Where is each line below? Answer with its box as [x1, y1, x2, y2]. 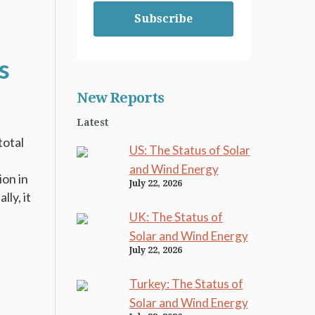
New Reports [76, 89, 164, 106]
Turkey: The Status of [129, 276, 243, 291]
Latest [76, 117, 108, 128]
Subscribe [134, 12, 193, 25]
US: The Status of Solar [129, 143, 250, 157]
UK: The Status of [129, 210, 223, 224]
